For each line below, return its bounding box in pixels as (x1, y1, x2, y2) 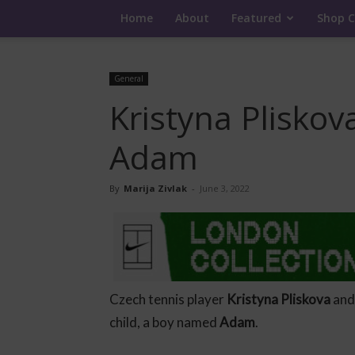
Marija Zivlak (124, 182, 187, 194)
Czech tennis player (109, 290, 227, 307)
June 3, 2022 (200, 182, 250, 194)
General (114, 73, 143, 84)
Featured (231, 10, 281, 25)
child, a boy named (109, 313, 219, 330)
